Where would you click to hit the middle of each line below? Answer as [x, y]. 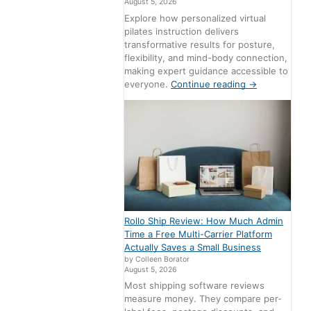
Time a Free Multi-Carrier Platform [199, 234]
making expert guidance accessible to [207, 70]
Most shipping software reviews [195, 286]
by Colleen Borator [157, 259]
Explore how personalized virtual [195, 18]
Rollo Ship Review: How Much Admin [204, 220]
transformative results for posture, [200, 44]
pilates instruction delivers [182, 31]
